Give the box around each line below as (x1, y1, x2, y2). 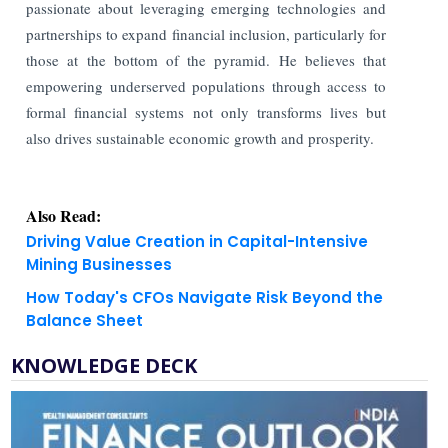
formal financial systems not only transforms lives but (26, 101, 386, 122)
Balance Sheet (26, 309, 144, 331)
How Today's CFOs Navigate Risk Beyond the (26, 286, 384, 308)
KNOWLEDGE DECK (11, 351, 198, 379)
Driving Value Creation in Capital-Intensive (26, 230, 369, 252)
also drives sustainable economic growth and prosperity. (26, 127, 375, 148)
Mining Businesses (26, 253, 173, 275)
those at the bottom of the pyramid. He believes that (26, 49, 386, 70)
